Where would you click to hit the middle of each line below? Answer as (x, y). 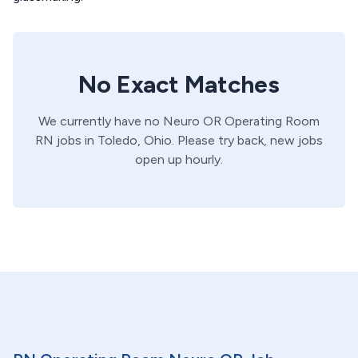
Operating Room (272, 121)
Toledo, (117, 140)
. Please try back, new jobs (247, 140)
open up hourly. (179, 159)
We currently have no (101, 121)
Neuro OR (194, 121)
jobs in (74, 140)
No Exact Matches (179, 84)
